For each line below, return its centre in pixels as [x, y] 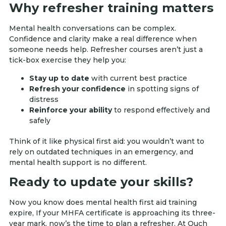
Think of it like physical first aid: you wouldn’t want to [107, 141]
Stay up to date [59, 78]
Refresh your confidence [77, 89]
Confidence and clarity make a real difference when [103, 39]
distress [44, 99]
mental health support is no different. [78, 162]
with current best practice [138, 78]
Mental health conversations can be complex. [93, 29]
